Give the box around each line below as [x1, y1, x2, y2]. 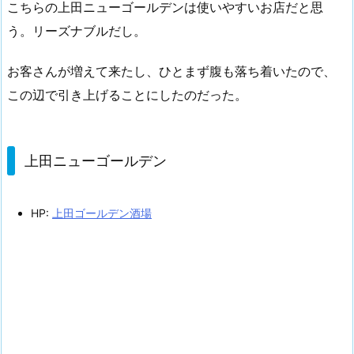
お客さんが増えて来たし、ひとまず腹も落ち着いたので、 [7, 62, 336, 79]
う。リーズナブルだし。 [7, 23, 146, 39]
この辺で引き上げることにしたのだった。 [7, 86, 247, 103]
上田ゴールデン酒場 [52, 206, 152, 220]
